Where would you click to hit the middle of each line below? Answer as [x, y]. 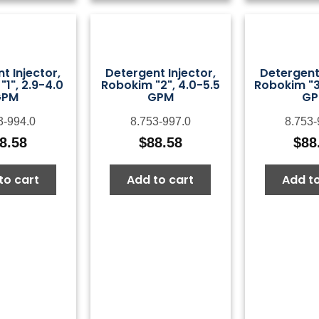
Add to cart [161, 179]
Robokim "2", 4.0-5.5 [160, 85]
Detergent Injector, [160, 73]
